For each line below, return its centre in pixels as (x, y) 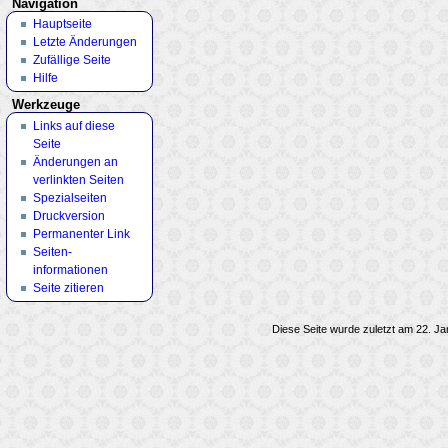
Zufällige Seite (71, 60)
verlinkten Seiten (78, 179)
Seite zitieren (68, 287)
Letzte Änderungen (84, 42)
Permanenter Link (81, 233)
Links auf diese (73, 125)
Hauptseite (62, 24)
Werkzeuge (46, 105)
